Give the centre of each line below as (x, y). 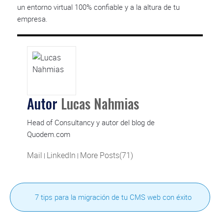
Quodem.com (49, 134)
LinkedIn (61, 155)
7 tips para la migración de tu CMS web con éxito (113, 197)
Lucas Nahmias (100, 103)
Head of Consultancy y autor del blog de (91, 122)
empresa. (32, 18)
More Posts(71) (107, 155)
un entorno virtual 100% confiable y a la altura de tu (98, 7)
